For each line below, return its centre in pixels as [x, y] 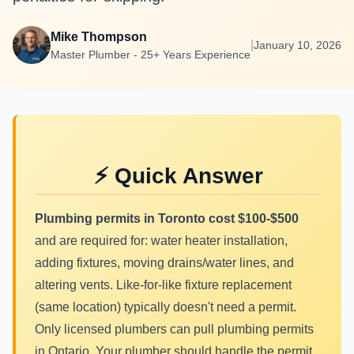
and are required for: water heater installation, [161, 241]
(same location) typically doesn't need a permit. [166, 307]
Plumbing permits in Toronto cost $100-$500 [167, 218]
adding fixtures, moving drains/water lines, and [164, 263]
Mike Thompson [99, 37]
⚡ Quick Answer [179, 176]
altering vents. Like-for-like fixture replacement [163, 285]
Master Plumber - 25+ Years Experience [151, 55]
